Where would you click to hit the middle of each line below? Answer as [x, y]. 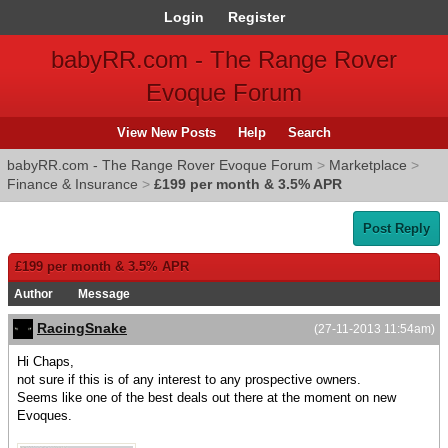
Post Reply [396, 228]
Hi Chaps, [45, 362]
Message [104, 294]
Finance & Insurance [72, 184]
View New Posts [166, 132]
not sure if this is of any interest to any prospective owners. [189, 380]
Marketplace [368, 165]
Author [33, 294]
